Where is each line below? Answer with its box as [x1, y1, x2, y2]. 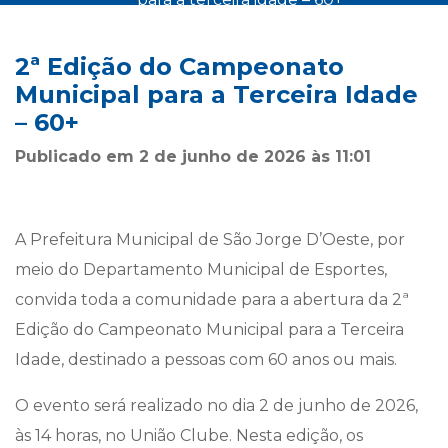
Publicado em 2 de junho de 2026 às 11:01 [15, 147, 371, 166]
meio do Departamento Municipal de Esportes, [15, 260, 387, 279]
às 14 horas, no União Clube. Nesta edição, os [15, 426, 363, 445]
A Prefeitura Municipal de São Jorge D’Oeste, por [15, 230, 405, 249]
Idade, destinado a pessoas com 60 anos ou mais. [15, 350, 397, 369]
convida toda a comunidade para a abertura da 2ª [15, 290, 409, 309]
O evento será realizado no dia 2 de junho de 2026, [15, 396, 418, 415]
